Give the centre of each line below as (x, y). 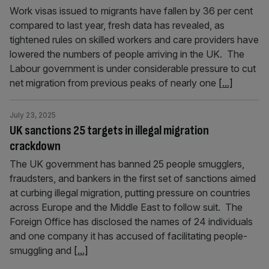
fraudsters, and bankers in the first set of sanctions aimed (133, 178)
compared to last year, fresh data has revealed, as (117, 25)
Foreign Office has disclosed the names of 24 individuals (131, 222)
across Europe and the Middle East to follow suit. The (126, 207)
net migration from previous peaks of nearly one (114, 83)
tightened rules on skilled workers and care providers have (134, 40)
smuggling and (42, 250)
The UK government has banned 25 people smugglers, (127, 164)
